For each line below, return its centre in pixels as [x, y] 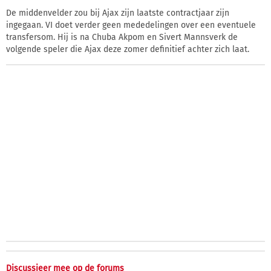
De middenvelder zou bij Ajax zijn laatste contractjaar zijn [118, 13]
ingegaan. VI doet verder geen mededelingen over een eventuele [131, 25]
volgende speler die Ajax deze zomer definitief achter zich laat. [128, 50]
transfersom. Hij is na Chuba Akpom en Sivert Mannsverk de [122, 38]
